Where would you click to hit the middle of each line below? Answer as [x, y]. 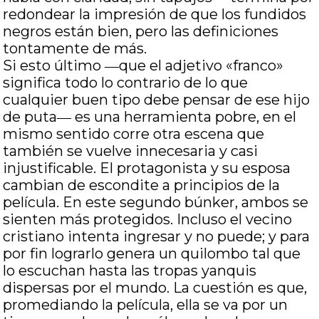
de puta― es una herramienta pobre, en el [150, 117]
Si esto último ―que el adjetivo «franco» [143, 66]
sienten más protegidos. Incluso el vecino [148, 219]
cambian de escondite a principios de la [142, 185]
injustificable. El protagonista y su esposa [147, 168]
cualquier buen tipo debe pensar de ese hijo [157, 100]
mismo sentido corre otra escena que [134, 134]
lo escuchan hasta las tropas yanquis [130, 271]
